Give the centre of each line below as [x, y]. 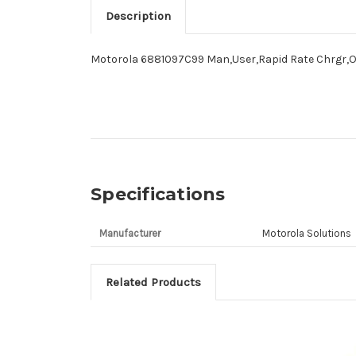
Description [138, 15]
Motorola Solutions [306, 233]
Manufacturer [130, 233]
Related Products [153, 282]
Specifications [158, 194]
